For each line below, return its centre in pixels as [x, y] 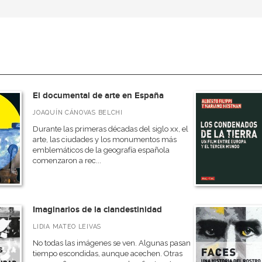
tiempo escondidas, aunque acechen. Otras [108, 254]
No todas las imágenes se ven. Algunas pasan [112, 243]
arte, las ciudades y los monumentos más [105, 139]
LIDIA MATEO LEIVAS [67, 226]
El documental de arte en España [99, 96]
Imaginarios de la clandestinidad [98, 210]
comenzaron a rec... [67, 161]
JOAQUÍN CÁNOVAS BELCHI [78, 112]
